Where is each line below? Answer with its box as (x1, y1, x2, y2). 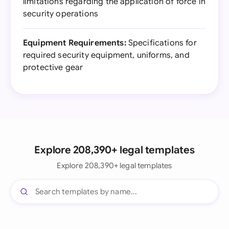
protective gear (23, 62, 83, 73)
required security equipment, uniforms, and (23, 50, 190, 60)
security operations (23, 9, 99, 19)
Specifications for (126, 38, 197, 48)
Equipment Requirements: (23, 38, 126, 48)
